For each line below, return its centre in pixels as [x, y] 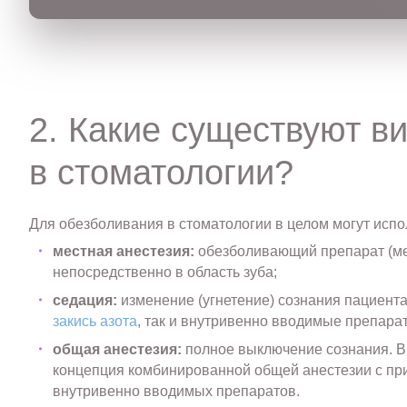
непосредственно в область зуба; [165, 273]
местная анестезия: [124, 252]
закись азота [95, 322]
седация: [85, 301]
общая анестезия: [118, 350]
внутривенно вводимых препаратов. [177, 392]
